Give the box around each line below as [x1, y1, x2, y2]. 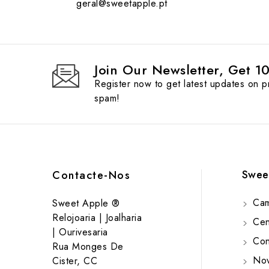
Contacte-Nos [52, 168, 130, 184]
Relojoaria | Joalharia [52, 211, 142, 225]
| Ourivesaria [52, 225, 108, 240]
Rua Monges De [52, 240, 124, 254]
